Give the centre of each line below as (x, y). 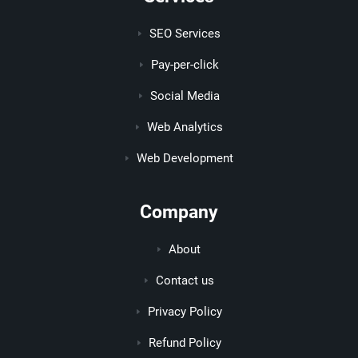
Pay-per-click (185, 65)
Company (179, 212)
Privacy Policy (185, 312)
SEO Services (185, 34)
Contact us (185, 280)
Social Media (185, 96)
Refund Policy (185, 343)
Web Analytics (185, 127)
